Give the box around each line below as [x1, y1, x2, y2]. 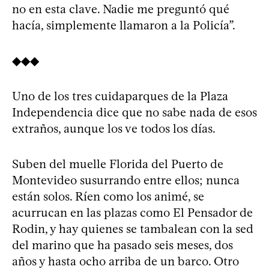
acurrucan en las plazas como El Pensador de [12, 205, 253, 220]
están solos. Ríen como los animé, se [12, 189, 204, 204]
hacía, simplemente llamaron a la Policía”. [12, 18, 235, 32]
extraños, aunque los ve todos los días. [12, 121, 216, 136]
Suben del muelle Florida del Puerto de [12, 157, 223, 171]
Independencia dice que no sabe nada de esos [12, 105, 257, 119]
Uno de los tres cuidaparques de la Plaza [12, 89, 228, 103]
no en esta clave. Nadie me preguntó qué [12, 2, 229, 16]
